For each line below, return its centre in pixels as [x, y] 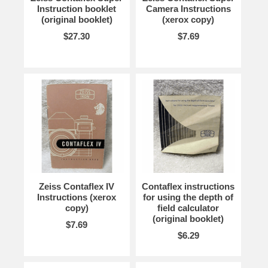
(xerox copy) [188, 20]
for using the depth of [188, 197]
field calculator [188, 208]
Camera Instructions [188, 9]
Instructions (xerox [77, 197]
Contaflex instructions [188, 187]
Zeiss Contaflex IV [77, 187]
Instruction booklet [77, 9]
